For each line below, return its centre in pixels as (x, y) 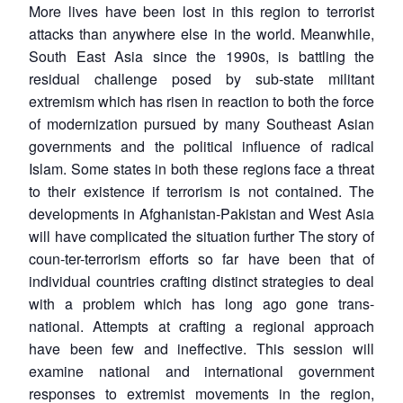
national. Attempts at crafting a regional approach (201, 326)
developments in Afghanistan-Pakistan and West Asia (201, 213)
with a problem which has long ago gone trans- (201, 303)
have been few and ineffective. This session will (201, 348)
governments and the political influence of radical (201, 146)
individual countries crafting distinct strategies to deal (201, 281)
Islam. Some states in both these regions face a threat (201, 168)
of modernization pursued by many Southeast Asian (201, 123)
